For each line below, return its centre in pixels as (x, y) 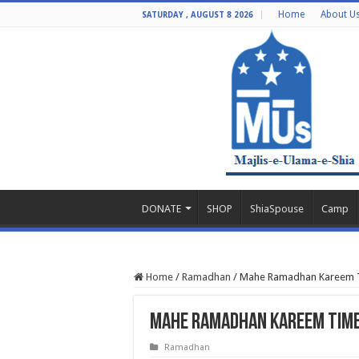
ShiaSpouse (277, 208)
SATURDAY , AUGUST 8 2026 (198, 15)
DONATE (161, 208)
